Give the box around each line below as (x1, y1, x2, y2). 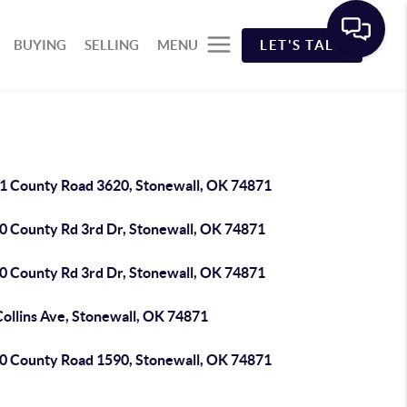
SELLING (84, 37, 140, 53)
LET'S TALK (260, 37, 345, 53)
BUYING (14, 37, 67, 53)
